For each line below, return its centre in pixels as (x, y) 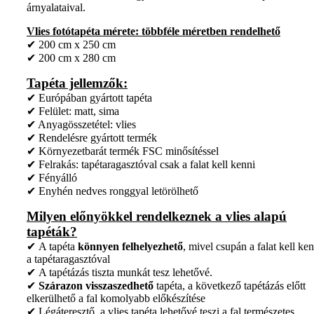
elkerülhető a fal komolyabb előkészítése (116, 299)
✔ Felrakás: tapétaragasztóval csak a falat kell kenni (141, 165)
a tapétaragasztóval (68, 259)
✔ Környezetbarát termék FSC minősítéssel (123, 151)
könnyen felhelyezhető (130, 247)
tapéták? (52, 232)
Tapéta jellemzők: (77, 83)
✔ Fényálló (52, 178)
